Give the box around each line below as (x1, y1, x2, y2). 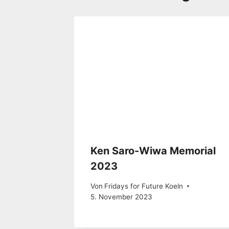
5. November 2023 (90, 192, 152, 201)
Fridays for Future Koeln (104, 181, 184, 190)
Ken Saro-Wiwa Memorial (90, 145, 216, 157)
